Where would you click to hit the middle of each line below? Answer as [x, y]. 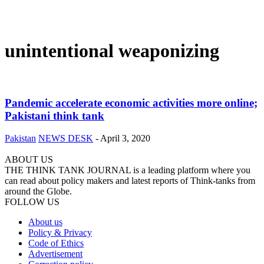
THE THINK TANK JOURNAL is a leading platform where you [128, 170]
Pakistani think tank [55, 115]
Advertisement [55, 254]
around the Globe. [38, 192]
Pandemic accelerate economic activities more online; [131, 103]
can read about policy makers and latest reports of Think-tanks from [130, 181]
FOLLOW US [32, 202]
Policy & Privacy [60, 233]
